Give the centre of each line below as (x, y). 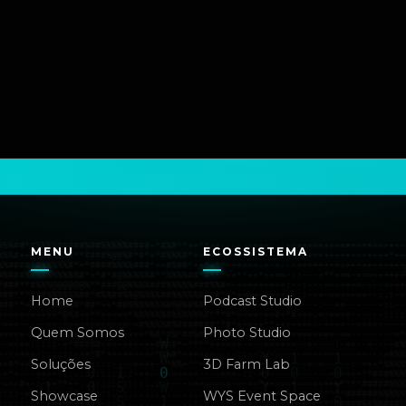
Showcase (65, 396)
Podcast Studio (252, 301)
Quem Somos (78, 333)
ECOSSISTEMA (255, 251)
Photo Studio (246, 333)
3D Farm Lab (246, 364)
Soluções (61, 364)
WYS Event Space (261, 396)
